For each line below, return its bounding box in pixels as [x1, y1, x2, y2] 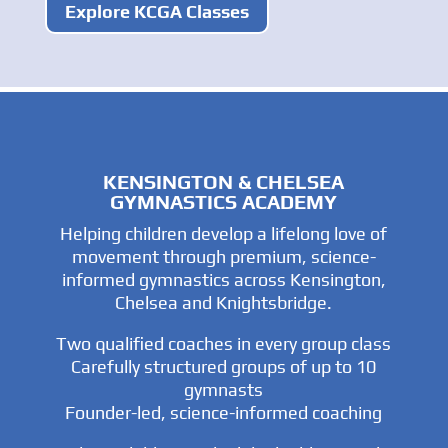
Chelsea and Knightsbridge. [115, 292, 333, 314]
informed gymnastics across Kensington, [61, 269, 386, 291]
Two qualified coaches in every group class [56, 333, 392, 355]
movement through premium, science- [71, 246, 376, 268]
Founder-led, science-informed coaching [65, 402, 383, 424]
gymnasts [184, 379, 264, 401]
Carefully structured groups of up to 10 [71, 356, 377, 378]
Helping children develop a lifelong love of [60, 223, 388, 245]
